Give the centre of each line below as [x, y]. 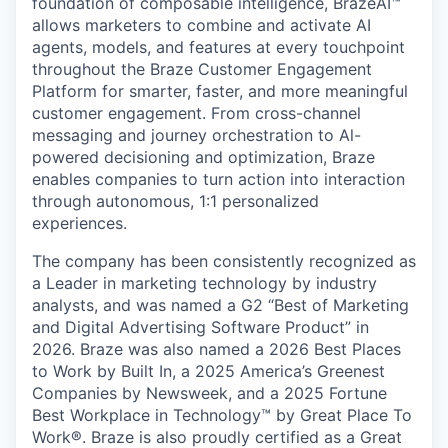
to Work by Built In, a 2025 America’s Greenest [208, 371]
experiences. [79, 223]
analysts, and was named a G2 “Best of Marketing [220, 305]
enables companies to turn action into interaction [218, 179]
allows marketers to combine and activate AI [201, 25]
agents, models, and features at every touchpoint [218, 47]
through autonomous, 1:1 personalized [175, 201]
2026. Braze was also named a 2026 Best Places [216, 349]
